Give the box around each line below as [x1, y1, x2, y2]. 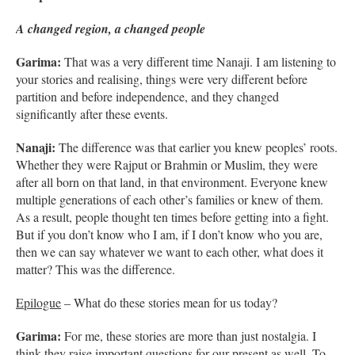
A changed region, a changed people [16, 19, 205, 37]
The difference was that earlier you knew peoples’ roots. [55, 138, 338, 155]
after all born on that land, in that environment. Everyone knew [16, 173, 328, 190]
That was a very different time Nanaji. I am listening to [61, 52, 336, 70]
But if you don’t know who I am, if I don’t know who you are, [16, 225, 323, 242]
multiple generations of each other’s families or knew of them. [16, 190, 323, 208]
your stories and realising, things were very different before [16, 70, 307, 87]
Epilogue [16, 293, 61, 311]
